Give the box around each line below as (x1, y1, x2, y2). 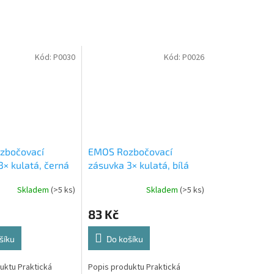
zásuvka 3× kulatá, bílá (88, 159, 190, 171)
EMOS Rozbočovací (88, 146, 173, 158)
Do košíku (106, 234, 144, 245)
